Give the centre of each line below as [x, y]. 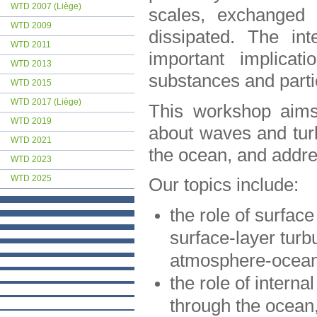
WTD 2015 [31, 83]
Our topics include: [224, 185]
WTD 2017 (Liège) [46, 102]
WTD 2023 [31, 159]
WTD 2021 [31, 140]
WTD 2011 [31, 45]
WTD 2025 [31, 178]
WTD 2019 [31, 121]
